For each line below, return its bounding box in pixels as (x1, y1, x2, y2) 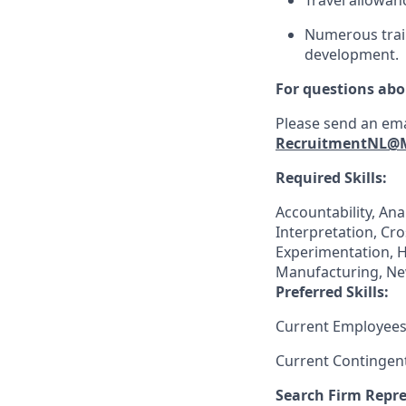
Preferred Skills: (275, 282, 389, 302)
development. (304, 44, 399, 64)
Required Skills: (275, 168, 387, 188)
